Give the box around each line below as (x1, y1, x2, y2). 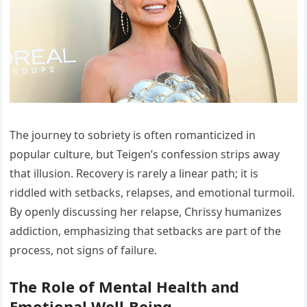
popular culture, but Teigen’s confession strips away (10, 146, 280, 162)
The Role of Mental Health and (10, 275, 240, 297)
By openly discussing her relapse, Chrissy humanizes (10, 204, 282, 219)
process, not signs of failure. (10, 242, 158, 258)
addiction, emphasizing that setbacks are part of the (10, 223, 282, 238)
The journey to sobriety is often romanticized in (10, 127, 256, 143)
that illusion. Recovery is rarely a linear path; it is (10, 165, 259, 181)
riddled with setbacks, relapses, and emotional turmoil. (10, 184, 295, 200)
